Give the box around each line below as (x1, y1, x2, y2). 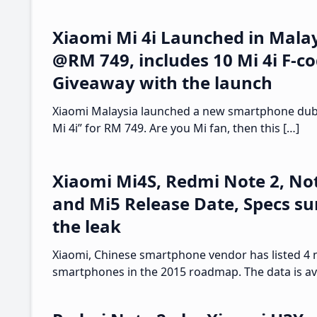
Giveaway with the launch (52, 71, 272, 94)
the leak (52, 214, 121, 238)
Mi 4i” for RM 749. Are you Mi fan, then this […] (52, 120, 299, 136)
